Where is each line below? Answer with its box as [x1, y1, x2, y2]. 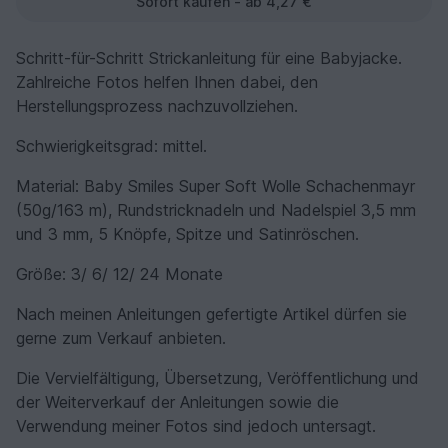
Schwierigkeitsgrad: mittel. [16, 135, 207, 156]
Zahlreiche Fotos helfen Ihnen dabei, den [16, 71, 318, 92]
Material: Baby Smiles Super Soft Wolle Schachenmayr [16, 175, 415, 196]
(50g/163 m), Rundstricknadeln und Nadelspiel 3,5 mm [16, 199, 416, 220]
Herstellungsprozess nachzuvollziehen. [16, 95, 298, 116]
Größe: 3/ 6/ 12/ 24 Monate [16, 263, 223, 284]
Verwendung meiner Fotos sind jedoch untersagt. [16, 415, 376, 436]
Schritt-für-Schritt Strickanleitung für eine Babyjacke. [16, 47, 402, 68]
